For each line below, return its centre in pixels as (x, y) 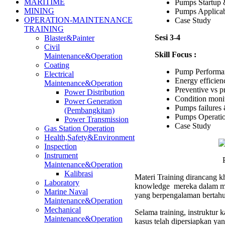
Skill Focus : (176, 54)
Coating (57, 65)
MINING (39, 11)
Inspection (61, 146)
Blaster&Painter (69, 38)
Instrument (61, 155)
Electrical (59, 74)
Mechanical (63, 210)
